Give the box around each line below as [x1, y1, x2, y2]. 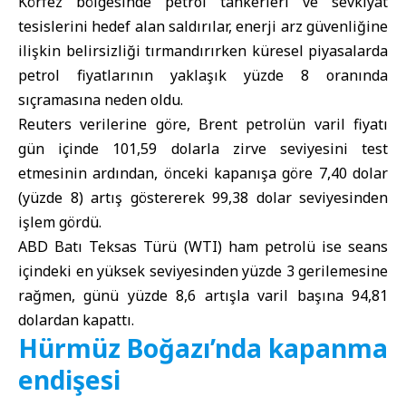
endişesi [18, 362, 121, 397]
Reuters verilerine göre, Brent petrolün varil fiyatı [18, 114, 388, 134]
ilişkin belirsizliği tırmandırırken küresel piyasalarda [18, 41, 388, 61]
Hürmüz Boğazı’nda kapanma [18, 331, 388, 365]
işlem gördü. [18, 212, 101, 232]
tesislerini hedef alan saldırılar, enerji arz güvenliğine [18, 16, 388, 36]
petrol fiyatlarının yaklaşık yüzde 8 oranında [18, 65, 388, 85]
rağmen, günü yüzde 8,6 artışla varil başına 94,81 [18, 285, 388, 305]
